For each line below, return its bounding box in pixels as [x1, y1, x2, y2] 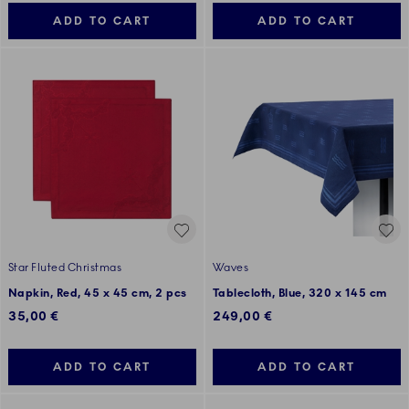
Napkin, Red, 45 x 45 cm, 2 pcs [8, 287, 187, 300]
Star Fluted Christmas [8, 261, 122, 275]
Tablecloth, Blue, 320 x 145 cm [213, 287, 387, 300]
